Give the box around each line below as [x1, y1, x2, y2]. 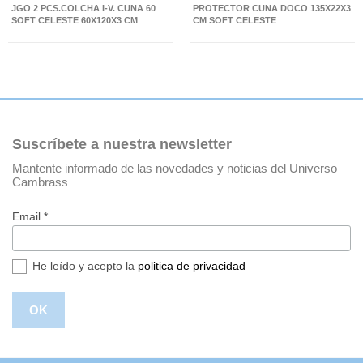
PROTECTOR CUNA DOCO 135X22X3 [193, 3, 351, 13]
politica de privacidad [138, 259, 246, 273]
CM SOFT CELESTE [193, 15, 276, 25]
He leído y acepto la [32, 259, 138, 273]
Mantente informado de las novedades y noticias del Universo [12, 161, 337, 176]
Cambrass [12, 175, 68, 190]
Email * [12, 210, 48, 224]
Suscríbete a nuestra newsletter [12, 136, 232, 153]
